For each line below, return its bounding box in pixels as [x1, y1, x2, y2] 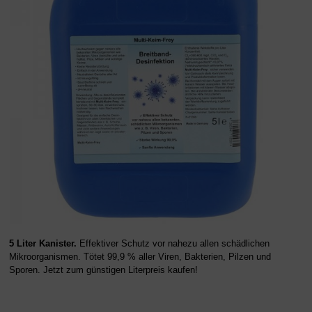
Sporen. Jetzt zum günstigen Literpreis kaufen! [9, 264, 198, 275]
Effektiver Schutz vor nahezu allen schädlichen [77, 237, 270, 249]
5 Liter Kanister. [9, 237, 77, 249]
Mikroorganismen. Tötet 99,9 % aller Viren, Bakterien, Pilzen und [9, 251, 271, 262]
